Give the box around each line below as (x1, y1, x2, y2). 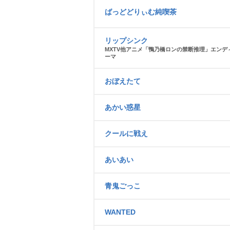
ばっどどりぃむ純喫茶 (105, 8, 177, 16)
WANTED (105, 208, 136, 216)
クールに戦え (105, 129, 148, 138)
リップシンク (105, 36, 148, 45)
